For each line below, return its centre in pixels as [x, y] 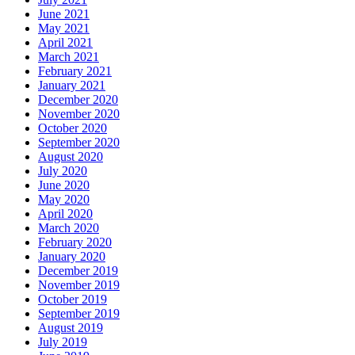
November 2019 [79, 285]
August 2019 [71, 328]
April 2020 [65, 214]
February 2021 [75, 71]
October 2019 [73, 300]
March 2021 [69, 57]
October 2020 [73, 128]
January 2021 [72, 86]
